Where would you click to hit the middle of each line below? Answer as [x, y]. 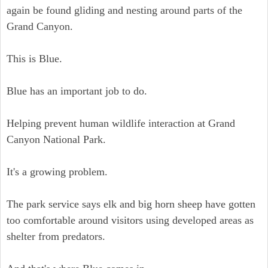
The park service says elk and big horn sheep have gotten [131, 204]
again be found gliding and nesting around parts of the [124, 10]
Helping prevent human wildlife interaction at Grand [121, 123]
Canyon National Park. [56, 139]
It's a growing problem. [57, 172]
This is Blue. [34, 59]
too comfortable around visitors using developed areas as [130, 220]
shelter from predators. [56, 236]
